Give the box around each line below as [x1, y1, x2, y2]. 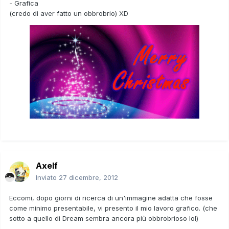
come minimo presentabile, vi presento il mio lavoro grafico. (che [9, 203, 217, 212]
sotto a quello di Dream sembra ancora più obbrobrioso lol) [9, 214, 198, 222]
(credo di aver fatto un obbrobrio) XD [9, 9, 128, 17]
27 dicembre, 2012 [59, 173, 118, 181]
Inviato [36, 173, 59, 181]
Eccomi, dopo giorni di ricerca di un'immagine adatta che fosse [9, 193, 213, 202]
